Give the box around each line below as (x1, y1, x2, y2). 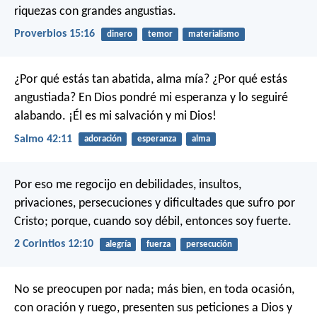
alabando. (14, 110, 66, 124)
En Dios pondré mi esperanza (76, 91, 227, 105)
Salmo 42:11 (14, 133, 72, 145)
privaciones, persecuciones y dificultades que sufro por (14, 196, 295, 210)
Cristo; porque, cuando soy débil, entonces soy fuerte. (14, 214, 292, 229)
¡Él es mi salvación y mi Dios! (66, 110, 217, 124)
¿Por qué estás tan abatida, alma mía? (14, 73, 209, 87)
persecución (185, 239, 232, 249)
